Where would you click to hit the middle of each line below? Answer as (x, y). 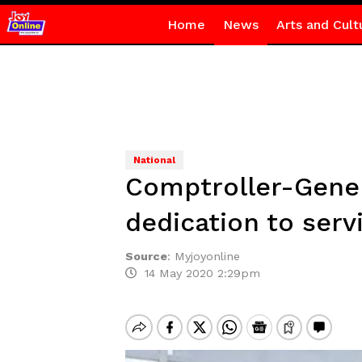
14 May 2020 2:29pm (198, 273)
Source (146, 256)
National (154, 160)
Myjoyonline (207, 256)
